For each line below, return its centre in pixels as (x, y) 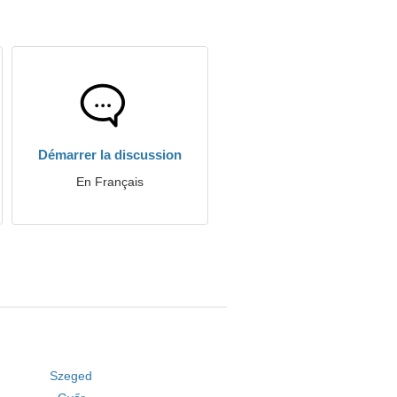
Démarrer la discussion (110, 155)
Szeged (71, 376)
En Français (110, 182)
